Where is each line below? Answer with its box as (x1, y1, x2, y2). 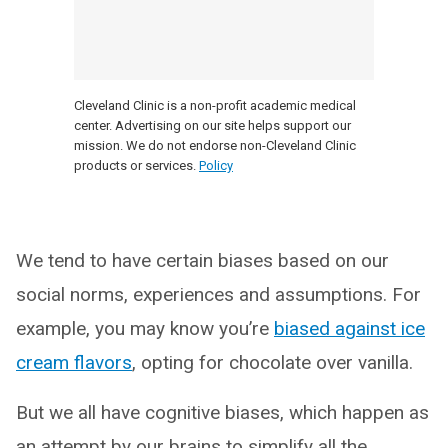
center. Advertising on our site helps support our (74, 117, 351, 133)
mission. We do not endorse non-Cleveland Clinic (74, 137, 356, 153)
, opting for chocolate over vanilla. (132, 350, 413, 374)
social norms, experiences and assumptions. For (16, 282, 421, 306)
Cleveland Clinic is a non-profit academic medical (74, 97, 356, 113)
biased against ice (274, 316, 425, 340)
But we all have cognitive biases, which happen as (16, 400, 429, 424)
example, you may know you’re (16, 316, 274, 340)
